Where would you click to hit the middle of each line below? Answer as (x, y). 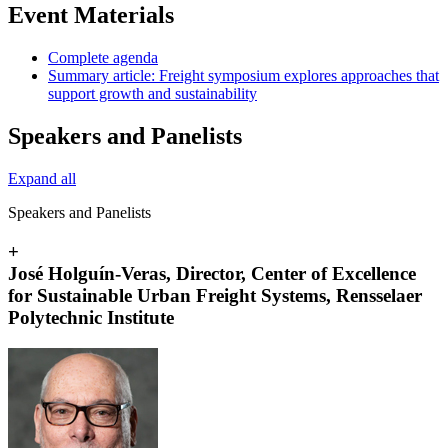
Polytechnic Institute (91, 317)
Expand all (42, 179)
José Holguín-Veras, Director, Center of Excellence (212, 273)
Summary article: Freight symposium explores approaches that (243, 76)
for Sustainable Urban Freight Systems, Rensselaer (215, 295)
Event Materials (91, 15)
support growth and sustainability (152, 94)
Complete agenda (103, 58)
